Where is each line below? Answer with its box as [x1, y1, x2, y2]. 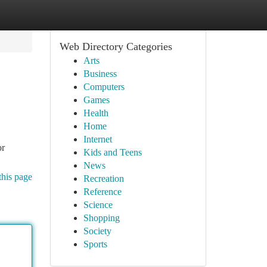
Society [83, 226, 111, 236]
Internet [83, 134, 112, 144]
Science [83, 200, 113, 210]
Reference [83, 187, 122, 197]
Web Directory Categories [59, 41, 172, 52]
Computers [83, 82, 125, 92]
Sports [83, 239, 107, 249]
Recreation [83, 173, 124, 184]
